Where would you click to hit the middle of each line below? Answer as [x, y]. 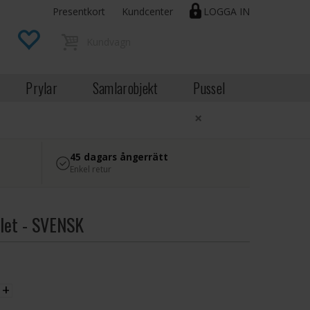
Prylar [42, 88]
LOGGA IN [227, 11]
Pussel [209, 88]
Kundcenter [147, 11]
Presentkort [79, 11]
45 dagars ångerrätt [119, 157]
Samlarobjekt [125, 88]
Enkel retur [91, 169]
